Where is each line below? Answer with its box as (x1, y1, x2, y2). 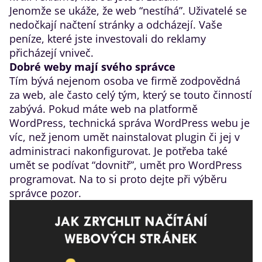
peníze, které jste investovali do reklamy (9, 32, 206, 46)
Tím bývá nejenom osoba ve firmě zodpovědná (9, 74, 240, 88)
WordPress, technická (9, 116, 119, 130)
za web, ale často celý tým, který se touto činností (9, 88, 252, 102)
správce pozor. (9, 186, 81, 200)
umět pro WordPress (140, 158, 242, 172)
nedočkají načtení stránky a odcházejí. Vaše (9, 18, 222, 32)
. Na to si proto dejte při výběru (73, 172, 227, 186)
